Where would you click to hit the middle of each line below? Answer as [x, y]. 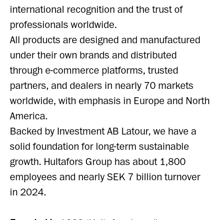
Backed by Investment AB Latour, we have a [103, 131]
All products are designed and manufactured [105, 40]
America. [29, 116]
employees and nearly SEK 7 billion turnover [105, 177]
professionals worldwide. [63, 25]
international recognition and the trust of [96, 10]
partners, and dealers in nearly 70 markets [102, 86]
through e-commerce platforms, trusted [94, 70]
